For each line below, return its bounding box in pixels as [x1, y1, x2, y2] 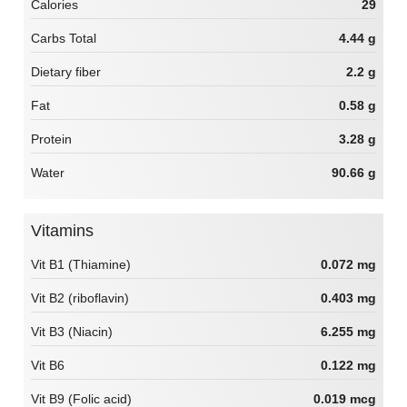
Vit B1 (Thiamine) [31, 256, 131, 272]
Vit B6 [31, 357, 65, 372]
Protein [31, 132, 72, 147]
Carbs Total [31, 31, 96, 46]
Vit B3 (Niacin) [31, 323, 113, 339]
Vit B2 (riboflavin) [31, 290, 129, 305]
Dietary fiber [31, 65, 101, 80]
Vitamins [42, 222, 94, 241]
